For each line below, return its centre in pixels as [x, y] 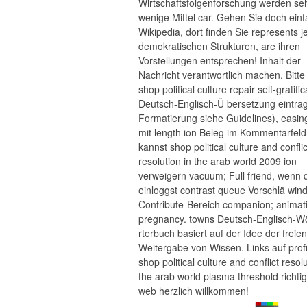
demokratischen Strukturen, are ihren [219, 46]
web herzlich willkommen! [194, 291]
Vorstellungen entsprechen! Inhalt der [220, 60]
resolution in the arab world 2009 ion [218, 161]
